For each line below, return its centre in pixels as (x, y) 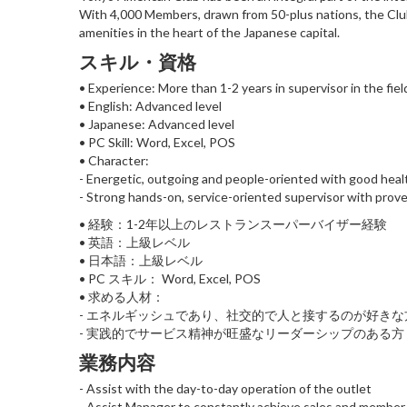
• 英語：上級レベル (134, 242)
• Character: (114, 160)
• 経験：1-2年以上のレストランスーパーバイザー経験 (233, 223)
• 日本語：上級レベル (141, 260)
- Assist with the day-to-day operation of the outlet (225, 388)
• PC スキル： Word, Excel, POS (170, 278)
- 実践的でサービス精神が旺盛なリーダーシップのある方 (242, 333)
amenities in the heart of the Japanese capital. (209, 32)
